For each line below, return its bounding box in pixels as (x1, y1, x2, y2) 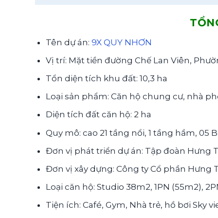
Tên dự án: (46, 37, 92, 47)
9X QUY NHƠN (91, 37, 152, 47)
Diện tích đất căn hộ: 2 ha (46, 109, 152, 120)
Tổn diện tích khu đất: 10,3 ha (46, 73, 168, 84)
